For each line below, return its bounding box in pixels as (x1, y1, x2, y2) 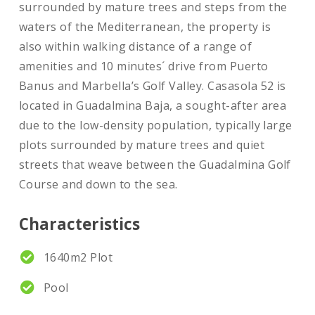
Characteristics (18, 213, 140, 236)
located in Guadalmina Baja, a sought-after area (18, 98, 287, 114)
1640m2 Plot (43, 250, 113, 266)
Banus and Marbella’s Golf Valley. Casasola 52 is (18, 78, 286, 94)
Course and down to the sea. (18, 176, 178, 193)
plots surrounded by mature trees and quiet (18, 137, 265, 153)
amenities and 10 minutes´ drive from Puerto (18, 58, 269, 75)
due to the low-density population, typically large (18, 117, 292, 134)
